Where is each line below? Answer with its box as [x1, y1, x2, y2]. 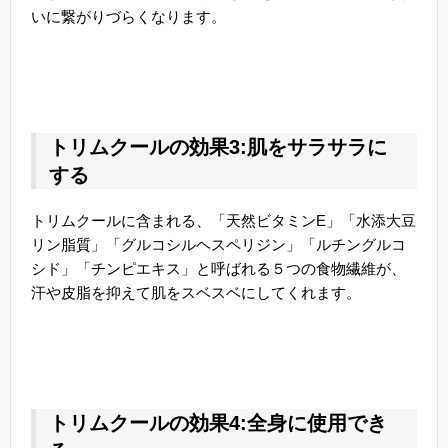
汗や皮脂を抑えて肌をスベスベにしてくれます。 [31, 284, 361, 302]
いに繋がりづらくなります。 [31, 8, 226, 26]
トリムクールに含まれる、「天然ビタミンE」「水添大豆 [31, 212, 416, 230]
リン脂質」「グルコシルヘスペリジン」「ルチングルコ [31, 236, 406, 254]
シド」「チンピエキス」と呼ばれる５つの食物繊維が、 [31, 260, 406, 278]
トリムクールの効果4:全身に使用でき [49, 412, 387, 435]
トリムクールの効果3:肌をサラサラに [49, 136, 387, 159]
